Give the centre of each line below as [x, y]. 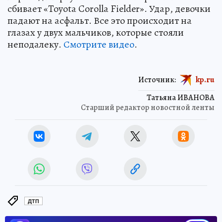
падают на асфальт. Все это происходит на [100, 21]
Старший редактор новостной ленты [148, 108]
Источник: [157, 80]
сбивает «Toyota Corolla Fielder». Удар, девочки [109, 9]
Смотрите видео [99, 45]
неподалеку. [35, 45]
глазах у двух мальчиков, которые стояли [96, 33]
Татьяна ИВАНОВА [181, 98]
